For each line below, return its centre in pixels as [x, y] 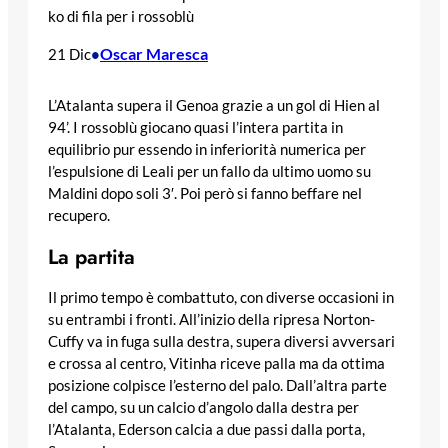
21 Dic [69, 54]
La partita [91, 256]
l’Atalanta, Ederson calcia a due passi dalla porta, [206, 429]
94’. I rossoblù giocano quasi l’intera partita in [195, 127]
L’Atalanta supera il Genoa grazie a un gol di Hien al [214, 105]
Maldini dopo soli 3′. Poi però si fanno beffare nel [205, 193]
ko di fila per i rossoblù [121, 17]
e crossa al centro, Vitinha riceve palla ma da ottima [216, 363]
